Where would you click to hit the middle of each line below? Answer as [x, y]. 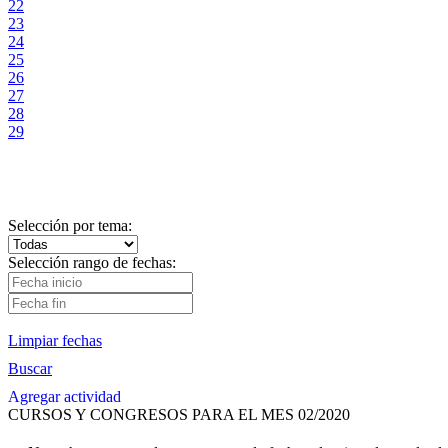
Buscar [30, 369]
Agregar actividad [64, 397]
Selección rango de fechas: [92, 263]
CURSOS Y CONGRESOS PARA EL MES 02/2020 [179, 415]
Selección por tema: [70, 226]
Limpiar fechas [55, 341]
